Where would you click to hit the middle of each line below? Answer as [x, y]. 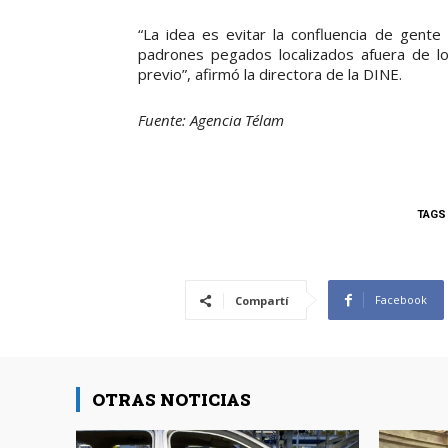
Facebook [401, 300]
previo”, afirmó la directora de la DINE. [270, 74]
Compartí [262, 301]
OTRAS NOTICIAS [171, 400]
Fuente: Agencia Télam [211, 120]
